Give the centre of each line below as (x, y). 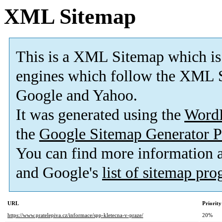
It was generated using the (100, 115)
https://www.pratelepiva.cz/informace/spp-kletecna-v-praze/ (75, 215)
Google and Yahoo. (77, 96)
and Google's (59, 173)
